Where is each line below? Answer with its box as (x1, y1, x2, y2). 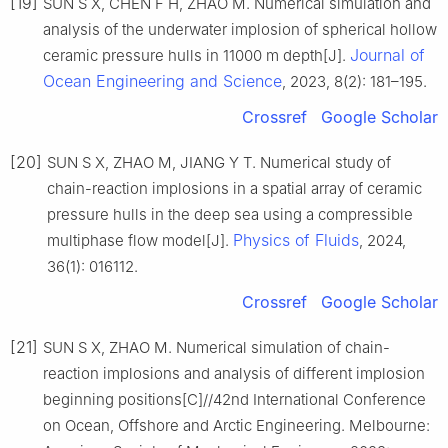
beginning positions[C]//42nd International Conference (43, 390, 426, 410)
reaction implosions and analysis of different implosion (43, 364, 425, 384)
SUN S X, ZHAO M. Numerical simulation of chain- (43, 338, 390, 358)
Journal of (350, 45, 425, 66)
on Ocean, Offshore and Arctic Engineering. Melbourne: (43, 416, 430, 436)
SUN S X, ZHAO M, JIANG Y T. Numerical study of (47, 153, 391, 173)
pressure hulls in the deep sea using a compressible (47, 205, 413, 225)
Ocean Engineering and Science (43, 71, 282, 92)
